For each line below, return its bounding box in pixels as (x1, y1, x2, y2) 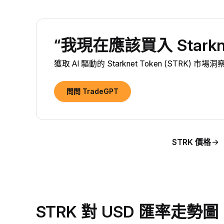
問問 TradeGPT (66, 87, 118, 95)
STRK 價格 (171, 137, 211, 147)
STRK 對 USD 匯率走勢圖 (36, 201, 218, 221)
